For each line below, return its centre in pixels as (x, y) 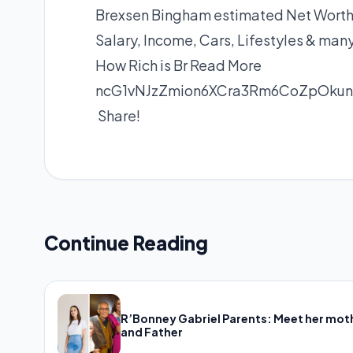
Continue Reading (126, 243)
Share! (118, 116)
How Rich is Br (143, 65)
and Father (152, 332)
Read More (226, 65)
